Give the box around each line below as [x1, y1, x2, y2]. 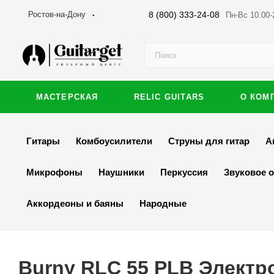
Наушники [98, 167, 144, 177]
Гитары [26, 136, 60, 146]
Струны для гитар [168, 136, 250, 146]
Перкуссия [160, 167, 208, 177]
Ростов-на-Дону [28, 10, 86, 19]
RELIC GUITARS [133, 92, 205, 102]
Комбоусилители [76, 136, 152, 146]
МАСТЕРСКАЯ [35, 92, 98, 102]
